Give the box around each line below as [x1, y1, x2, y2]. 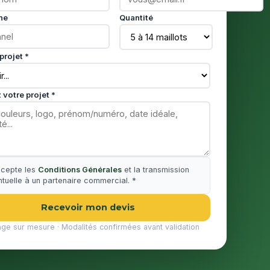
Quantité [119, 13, 153, 22]
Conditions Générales [38, 165, 122, 174]
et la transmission [122, 165, 189, 174]
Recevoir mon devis [41, 202, 135, 213]
